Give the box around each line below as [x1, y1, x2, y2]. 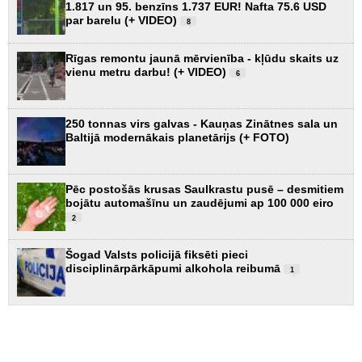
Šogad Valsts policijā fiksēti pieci [65, 247, 248, 261]
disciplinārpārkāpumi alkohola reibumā [65, 261, 284, 275]
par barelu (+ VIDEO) [65, 13, 180, 27]
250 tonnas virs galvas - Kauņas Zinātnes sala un [65, 116, 338, 130]
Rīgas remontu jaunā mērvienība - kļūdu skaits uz [65, 51, 339, 65]
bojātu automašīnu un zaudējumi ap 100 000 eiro [65, 196, 334, 209]
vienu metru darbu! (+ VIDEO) [65, 65, 229, 78]
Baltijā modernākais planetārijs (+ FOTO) [65, 130, 289, 144]
